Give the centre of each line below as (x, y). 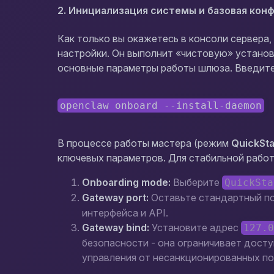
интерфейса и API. (125, 213)
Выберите (197, 182)
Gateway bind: (116, 228)
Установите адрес (195, 228)
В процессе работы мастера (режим (145, 143)
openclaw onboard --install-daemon (161, 106)
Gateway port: (116, 198)
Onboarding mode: (127, 182)
